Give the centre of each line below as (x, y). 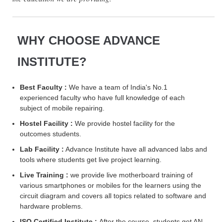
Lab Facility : (42, 149)
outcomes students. (51, 134)
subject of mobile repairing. (62, 108)
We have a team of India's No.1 (117, 87)
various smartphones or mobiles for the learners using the (111, 186)
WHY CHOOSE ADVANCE (89, 41)
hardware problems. (51, 206)
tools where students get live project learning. (91, 160)
